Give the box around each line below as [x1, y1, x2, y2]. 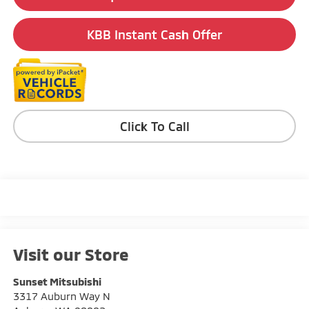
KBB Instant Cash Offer [87, 26, 222, 42]
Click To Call [119, 118, 190, 134]
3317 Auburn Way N [12, 290, 110, 303]
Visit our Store [12, 244, 129, 265]
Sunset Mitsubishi [12, 275, 101, 288]
